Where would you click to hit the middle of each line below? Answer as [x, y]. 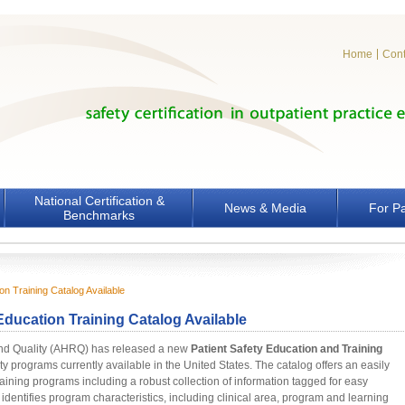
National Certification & [99, 201]
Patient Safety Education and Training [286, 349]
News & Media [265, 208]
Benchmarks [99, 215]
